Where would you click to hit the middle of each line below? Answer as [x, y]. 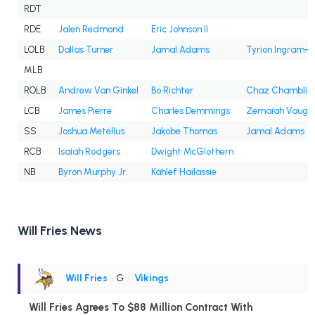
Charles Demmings [191, 111]
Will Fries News [60, 231]
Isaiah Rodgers [89, 152]
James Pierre [85, 111]
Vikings [152, 278]
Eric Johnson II [180, 30]
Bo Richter [172, 91]
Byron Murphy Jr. [93, 172]
